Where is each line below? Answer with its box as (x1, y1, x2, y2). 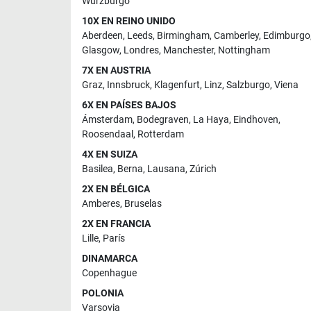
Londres (124, 44, 159, 57)
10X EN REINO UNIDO (82, 15, 176, 28)
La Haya (193, 114, 229, 126)
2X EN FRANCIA (82, 218, 151, 230)
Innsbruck (107, 79, 150, 92)
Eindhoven (233, 114, 278, 126)
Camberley (214, 30, 259, 42)
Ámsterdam (82, 114, 133, 126)
